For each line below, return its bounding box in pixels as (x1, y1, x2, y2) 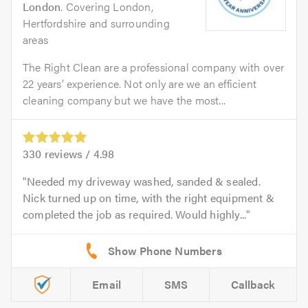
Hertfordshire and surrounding (23, 15, 170, 31)
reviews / (41, 146, 93, 162)
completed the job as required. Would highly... (23, 206, 247, 223)
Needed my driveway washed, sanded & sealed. (27, 173, 261, 190)
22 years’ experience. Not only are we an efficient (23, 76, 257, 91)
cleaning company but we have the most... (23, 92, 225, 108)
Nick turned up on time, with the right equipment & (23, 190, 275, 206)
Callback (230, 276, 276, 293)
